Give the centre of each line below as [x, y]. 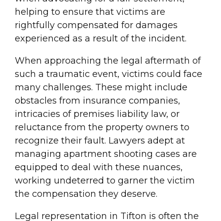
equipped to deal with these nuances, [99, 167]
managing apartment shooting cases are [106, 154]
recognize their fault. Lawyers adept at [100, 141]
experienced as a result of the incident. [101, 38]
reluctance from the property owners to [102, 127]
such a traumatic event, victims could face [109, 74]
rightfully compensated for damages [96, 25]
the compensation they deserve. [86, 194]
